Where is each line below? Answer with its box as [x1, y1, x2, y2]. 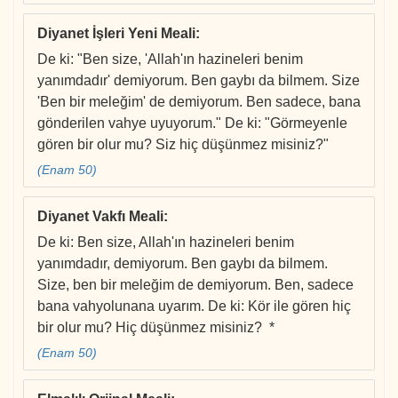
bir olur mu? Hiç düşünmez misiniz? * [37, 320, 275, 336]
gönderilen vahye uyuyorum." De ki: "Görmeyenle [37, 115, 347, 131]
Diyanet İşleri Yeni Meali [37, 26, 195, 42]
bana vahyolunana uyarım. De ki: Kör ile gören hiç [37, 298, 351, 314]
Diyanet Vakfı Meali [37, 209, 163, 225]
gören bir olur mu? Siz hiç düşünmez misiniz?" [37, 137, 329, 153]
